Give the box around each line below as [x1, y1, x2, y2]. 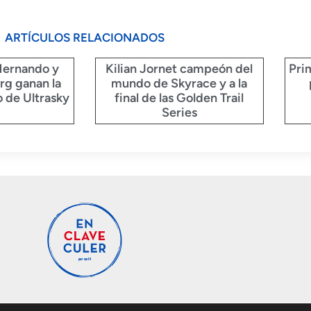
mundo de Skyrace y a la [111, 76, 248, 92]
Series [161, 105, 197, 121]
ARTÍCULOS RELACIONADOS [5, 31, 165, 45]
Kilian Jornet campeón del [106, 61, 253, 77]
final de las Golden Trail [115, 90, 244, 106]
